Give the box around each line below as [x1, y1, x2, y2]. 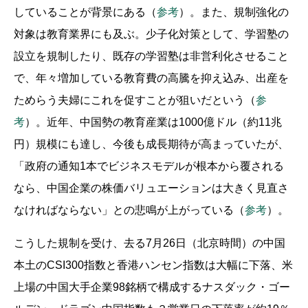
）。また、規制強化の [179, 6, 289, 19]
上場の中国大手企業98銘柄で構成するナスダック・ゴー [14, 281, 290, 294]
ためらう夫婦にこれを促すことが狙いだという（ [14, 94, 256, 107]
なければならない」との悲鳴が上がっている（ [14, 204, 245, 217]
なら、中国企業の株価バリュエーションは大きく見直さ [14, 182, 289, 195]
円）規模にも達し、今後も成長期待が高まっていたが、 [14, 138, 289, 151]
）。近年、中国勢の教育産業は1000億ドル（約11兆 [25, 116, 282, 129]
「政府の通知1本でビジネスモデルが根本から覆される [14, 160, 284, 173]
